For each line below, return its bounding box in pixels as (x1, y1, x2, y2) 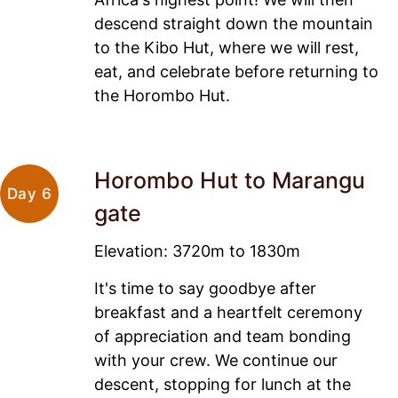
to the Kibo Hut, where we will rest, (94, 38, 359, 58)
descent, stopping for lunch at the (94, 374, 351, 394)
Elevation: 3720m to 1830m (94, 242, 300, 261)
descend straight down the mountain (94, 14, 373, 34)
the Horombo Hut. (94, 86, 230, 106)
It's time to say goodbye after (94, 278, 316, 298)
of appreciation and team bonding (94, 326, 351, 346)
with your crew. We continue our (94, 350, 338, 370)
